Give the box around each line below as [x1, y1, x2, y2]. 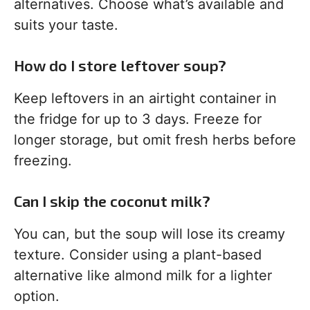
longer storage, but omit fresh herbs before [14, 131, 296, 149]
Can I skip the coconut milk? [14, 192, 210, 210]
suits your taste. [14, 17, 118, 34]
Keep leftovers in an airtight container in [14, 90, 277, 107]
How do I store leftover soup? [14, 56, 226, 75]
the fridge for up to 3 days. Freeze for [14, 111, 262, 128]
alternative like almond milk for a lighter [14, 267, 272, 284]
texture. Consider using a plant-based [14, 246, 262, 264]
